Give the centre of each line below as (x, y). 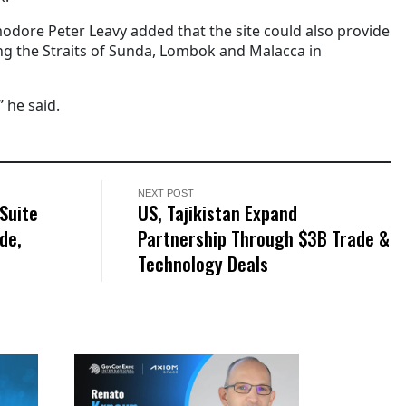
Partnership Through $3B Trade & (264, 237)
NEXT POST (166, 193)
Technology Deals (203, 263)
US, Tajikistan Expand (218, 212)
